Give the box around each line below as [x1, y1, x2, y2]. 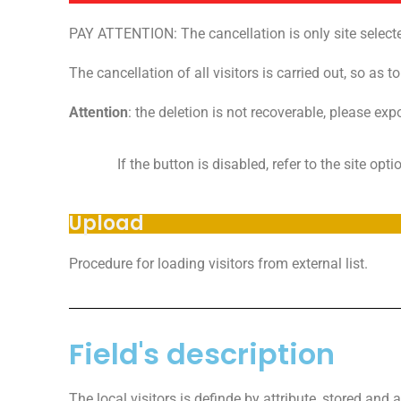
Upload [69, 209, 145, 237]
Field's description [69, 333, 336, 374]
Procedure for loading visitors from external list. [69, 254, 369, 272]
